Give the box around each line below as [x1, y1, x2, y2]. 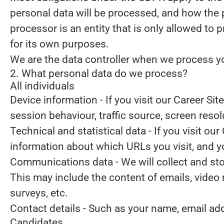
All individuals [10, 80, 74, 92]
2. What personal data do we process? [10, 67, 187, 79]
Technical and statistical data [10, 125, 146, 137]
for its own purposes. [10, 38, 109, 50]
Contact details [10, 202, 80, 214]
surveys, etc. [10, 187, 68, 199]
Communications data [10, 156, 113, 168]
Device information [10, 94, 97, 106]
